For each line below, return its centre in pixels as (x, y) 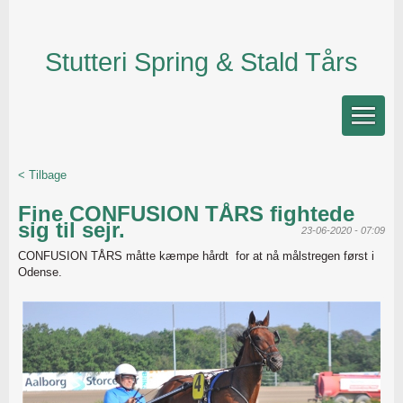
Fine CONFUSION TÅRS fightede (186, 214)
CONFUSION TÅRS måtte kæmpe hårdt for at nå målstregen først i (196, 256)
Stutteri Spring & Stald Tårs (201, 62)
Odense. (40, 272)
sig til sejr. (72, 230)
